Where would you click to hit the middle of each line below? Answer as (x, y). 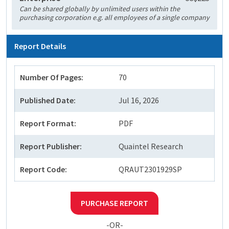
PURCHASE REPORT (114, 203)
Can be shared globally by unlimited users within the (100, 9)
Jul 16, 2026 (139, 100)
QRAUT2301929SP (150, 169)
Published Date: (48, 100)
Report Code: (43, 169)
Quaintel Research (151, 146)
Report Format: (48, 123)
